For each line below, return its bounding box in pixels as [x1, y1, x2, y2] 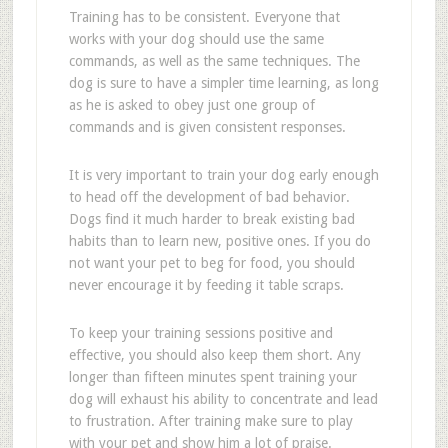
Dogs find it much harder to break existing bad [68, 211, 355, 227]
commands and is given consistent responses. [68, 119, 346, 135]
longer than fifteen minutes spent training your [68, 369, 357, 385]
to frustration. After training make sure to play [68, 413, 353, 429]
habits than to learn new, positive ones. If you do [68, 233, 371, 249]
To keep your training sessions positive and [68, 325, 333, 341]
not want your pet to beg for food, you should [68, 255, 355, 271]
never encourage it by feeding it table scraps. [68, 277, 344, 293]
